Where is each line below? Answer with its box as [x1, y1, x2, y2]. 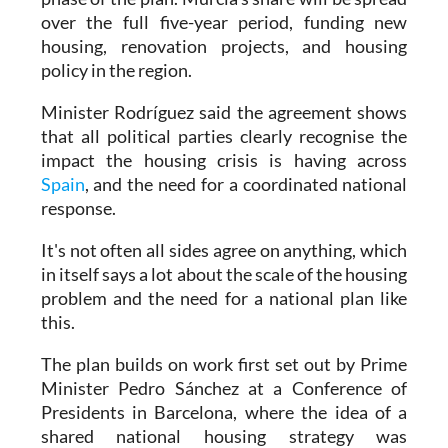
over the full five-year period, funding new [40, 10, 408, 33]
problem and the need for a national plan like [40, 286, 408, 309]
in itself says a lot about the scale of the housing [40, 262, 408, 285]
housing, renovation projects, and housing [40, 34, 408, 57]
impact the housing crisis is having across [40, 148, 408, 171]
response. [40, 196, 116, 219]
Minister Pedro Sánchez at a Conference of [40, 376, 408, 399]
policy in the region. [40, 58, 192, 81]
